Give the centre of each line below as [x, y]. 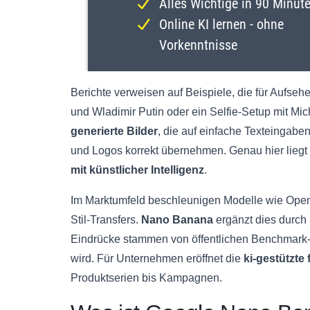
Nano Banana [177, 220]
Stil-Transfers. [106, 220]
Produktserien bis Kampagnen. [146, 278]
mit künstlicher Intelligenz [137, 170]
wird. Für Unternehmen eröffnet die [157, 259]
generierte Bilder [114, 131]
